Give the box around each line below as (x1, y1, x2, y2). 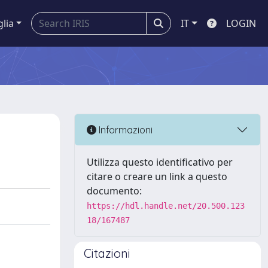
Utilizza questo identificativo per (87, 156, 233, 169)
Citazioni (84, 246, 130, 261)
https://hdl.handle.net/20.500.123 (87, 201, 245, 211)
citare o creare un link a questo (87, 170, 227, 183)
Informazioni (96, 123, 153, 136)
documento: (87, 184, 142, 197)
